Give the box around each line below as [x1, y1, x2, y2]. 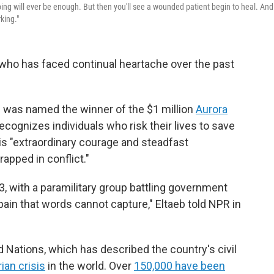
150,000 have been [134, 259, 225, 272]
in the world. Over [45, 259, 134, 272]
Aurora [196, 103, 228, 116]
